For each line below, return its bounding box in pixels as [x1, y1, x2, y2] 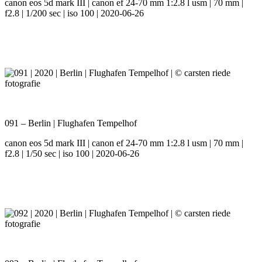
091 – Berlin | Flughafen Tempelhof [5, 118, 137, 129]
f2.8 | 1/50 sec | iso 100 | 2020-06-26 [5, 149, 139, 159]
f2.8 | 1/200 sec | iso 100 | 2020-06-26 [5, 8, 144, 19]
